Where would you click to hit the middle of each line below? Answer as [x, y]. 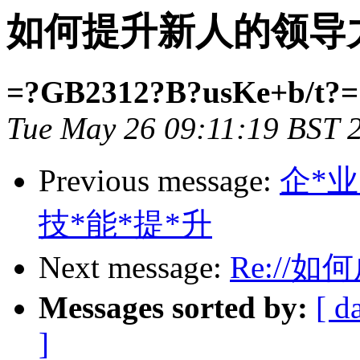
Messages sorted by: [173, 308]
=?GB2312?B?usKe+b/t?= [182, 92]
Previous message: [159, 181]
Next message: [134, 268]
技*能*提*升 [125, 224]
